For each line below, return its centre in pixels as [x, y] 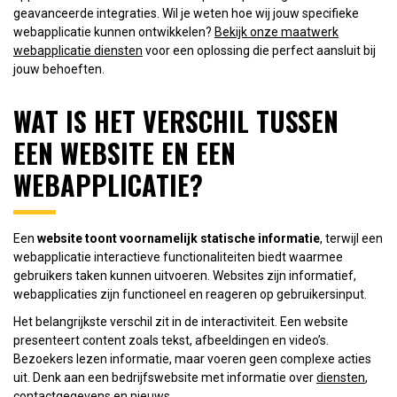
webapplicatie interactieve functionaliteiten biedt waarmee [178, 257]
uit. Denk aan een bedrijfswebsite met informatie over [165, 377]
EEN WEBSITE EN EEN [125, 152]
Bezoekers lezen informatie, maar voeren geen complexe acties [192, 358]
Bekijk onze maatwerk [276, 31]
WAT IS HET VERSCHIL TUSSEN [176, 121]
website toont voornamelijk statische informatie [179, 238]
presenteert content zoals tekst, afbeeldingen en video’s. [171, 340]
